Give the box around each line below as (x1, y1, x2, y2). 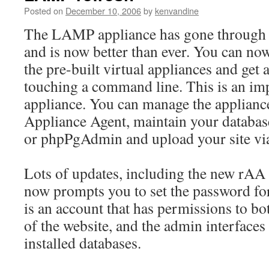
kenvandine (155, 4, 199, 17)
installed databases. (24, 232, 141, 253)
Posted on (24, 4, 63, 17)
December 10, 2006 (65, 4, 141, 17)
